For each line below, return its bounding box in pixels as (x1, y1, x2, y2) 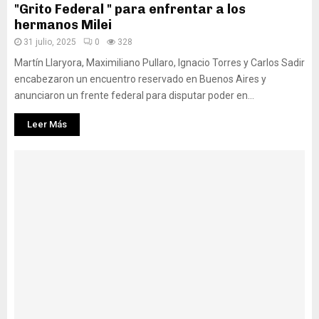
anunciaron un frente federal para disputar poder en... (14, 90, 254, 101)
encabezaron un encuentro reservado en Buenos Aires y (14, 73, 266, 85)
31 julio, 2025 (23, 37, 76, 47)
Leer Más (27, 119, 67, 130)
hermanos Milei (14, 17, 112, 33)
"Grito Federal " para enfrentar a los (14, 1, 246, 17)
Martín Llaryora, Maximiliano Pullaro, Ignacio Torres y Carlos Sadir (14, 57, 305, 68)
